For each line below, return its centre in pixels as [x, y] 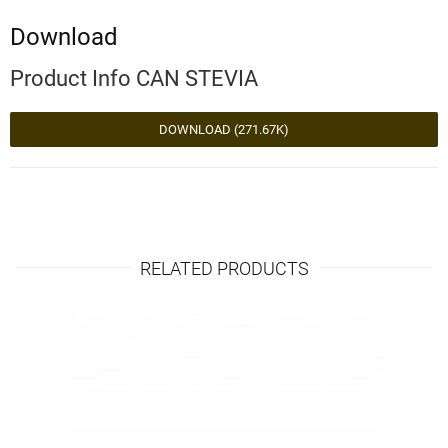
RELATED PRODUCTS [224, 268]
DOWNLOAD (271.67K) [224, 129]
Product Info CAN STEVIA [134, 78]
